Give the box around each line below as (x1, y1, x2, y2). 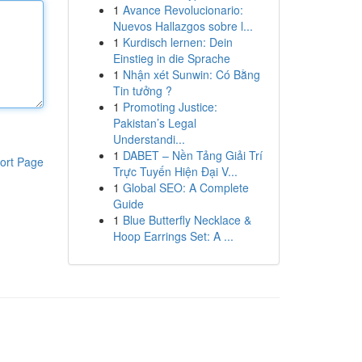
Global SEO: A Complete (122, 179, 249, 196)
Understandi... (112, 131, 185, 147)
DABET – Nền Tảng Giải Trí (122, 147, 263, 163)
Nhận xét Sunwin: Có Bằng (122, 66, 260, 82)
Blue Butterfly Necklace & (122, 212, 251, 228)
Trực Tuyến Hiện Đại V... (112, 163, 238, 179)
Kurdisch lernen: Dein (122, 34, 233, 50)
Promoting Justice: (122, 99, 217, 115)
